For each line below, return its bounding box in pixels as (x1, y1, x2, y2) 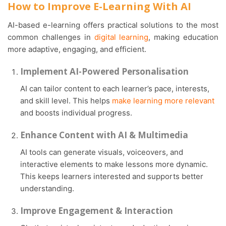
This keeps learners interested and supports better (20, 171, 203, 181)
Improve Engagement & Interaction (20, 204, 173, 216)
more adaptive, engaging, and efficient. (8, 44, 146, 54)
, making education (148, 32, 219, 42)
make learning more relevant (112, 95, 214, 105)
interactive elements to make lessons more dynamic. (20, 159, 208, 169)
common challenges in (8, 32, 94, 42)
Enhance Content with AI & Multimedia (20, 129, 188, 141)
